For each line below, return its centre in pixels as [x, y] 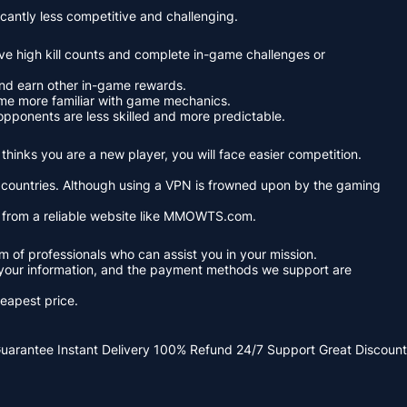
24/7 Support [276, 349]
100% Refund [193, 349]
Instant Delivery [104, 349]
